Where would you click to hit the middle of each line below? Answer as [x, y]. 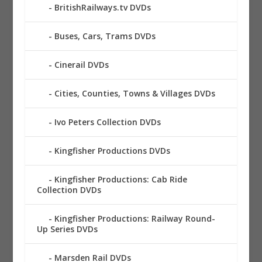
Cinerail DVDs [81, 64]
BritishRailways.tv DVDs [102, 7]
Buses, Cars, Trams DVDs [105, 36]
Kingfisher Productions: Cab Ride [120, 179]
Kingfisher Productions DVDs [112, 150]
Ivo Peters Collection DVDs [107, 122]
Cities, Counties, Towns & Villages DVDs [135, 93]
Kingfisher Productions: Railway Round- [135, 218]
